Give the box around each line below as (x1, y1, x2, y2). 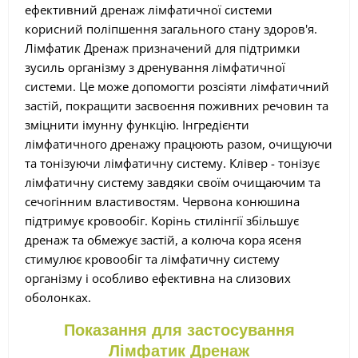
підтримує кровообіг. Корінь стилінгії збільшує (25, 212, 299, 229)
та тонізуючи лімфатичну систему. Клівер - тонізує (25, 154, 320, 171)
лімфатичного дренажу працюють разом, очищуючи (25, 135, 332, 152)
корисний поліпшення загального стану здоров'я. (25, 20, 317, 37)
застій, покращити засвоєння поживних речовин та (25, 97, 328, 113)
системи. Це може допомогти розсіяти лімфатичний (25, 78, 329, 94)
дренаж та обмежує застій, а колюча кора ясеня (25, 231, 301, 248)
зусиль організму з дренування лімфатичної (25, 58, 285, 75)
